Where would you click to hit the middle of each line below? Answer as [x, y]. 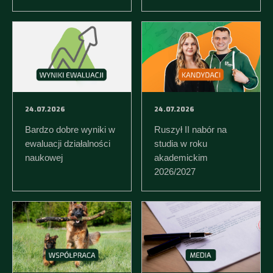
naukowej [44, 158]
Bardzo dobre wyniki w [70, 130]
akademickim [181, 158]
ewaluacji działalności [68, 144]
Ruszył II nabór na [190, 130]
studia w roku [180, 144]
